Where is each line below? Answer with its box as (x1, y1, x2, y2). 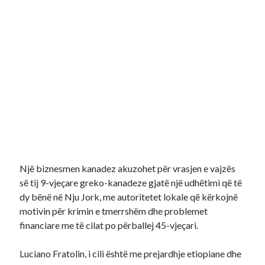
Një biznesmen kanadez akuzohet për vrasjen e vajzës (20, 163, 236, 174)
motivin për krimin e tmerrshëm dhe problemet (20, 205, 208, 216)
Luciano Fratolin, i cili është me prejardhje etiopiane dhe (20, 248, 242, 259)
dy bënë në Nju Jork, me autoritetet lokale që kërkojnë (20, 191, 238, 202)
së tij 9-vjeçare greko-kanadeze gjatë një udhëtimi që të (20, 177, 243, 188)
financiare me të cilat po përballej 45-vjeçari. (20, 219, 199, 231)
